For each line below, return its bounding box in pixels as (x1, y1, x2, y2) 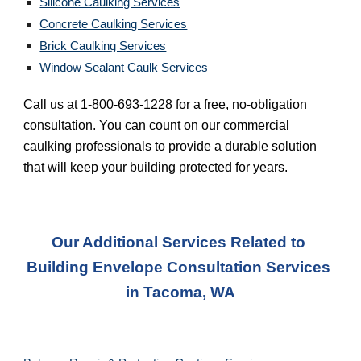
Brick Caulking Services (39, 39, 167, 52)
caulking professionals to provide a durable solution (23, 139, 317, 153)
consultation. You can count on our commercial (23, 118, 290, 132)
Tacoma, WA (143, 284, 235, 301)
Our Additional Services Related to (52, 234, 305, 251)
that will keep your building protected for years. (23, 160, 288, 174)
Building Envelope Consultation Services (27, 259, 330, 276)
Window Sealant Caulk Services (39, 61, 209, 74)
